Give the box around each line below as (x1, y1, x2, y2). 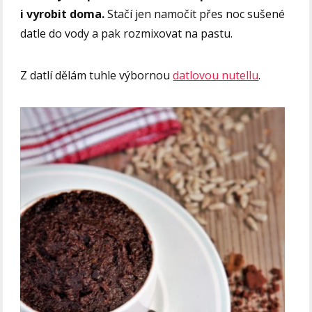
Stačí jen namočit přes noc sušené (104, 6, 286, 22)
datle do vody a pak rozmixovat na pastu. (20, 26, 233, 42)
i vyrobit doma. (20, 6, 105, 22)
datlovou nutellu (173, 68, 259, 84)
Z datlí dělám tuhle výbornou (20, 68, 173, 84)
